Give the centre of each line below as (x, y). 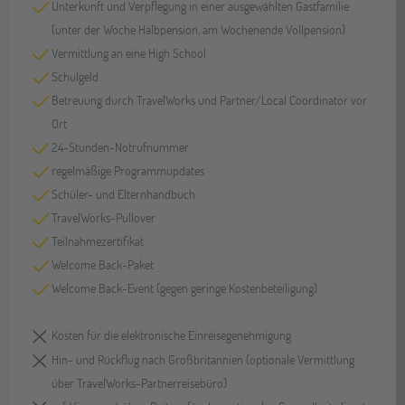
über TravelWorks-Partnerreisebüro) (140, 382)
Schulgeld (75, 76)
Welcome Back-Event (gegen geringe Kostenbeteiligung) (185, 287)
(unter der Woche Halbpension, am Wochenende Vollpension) (199, 29)
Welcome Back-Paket (103, 264)
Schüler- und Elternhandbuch (124, 193)
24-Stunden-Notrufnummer (121, 146)
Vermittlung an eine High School (129, 52)
